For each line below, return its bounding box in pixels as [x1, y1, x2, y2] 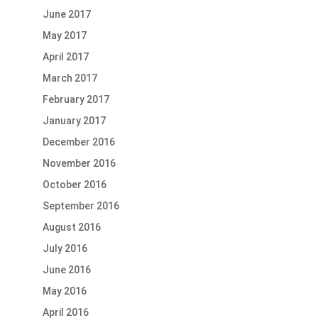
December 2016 [42, 136, 115, 148]
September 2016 [42, 200, 119, 212]
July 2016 [42, 243, 87, 255]
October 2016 [42, 179, 106, 191]
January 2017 [42, 115, 106, 127]
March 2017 [42, 72, 97, 84]
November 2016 [42, 158, 116, 170]
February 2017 [42, 94, 109, 106]
